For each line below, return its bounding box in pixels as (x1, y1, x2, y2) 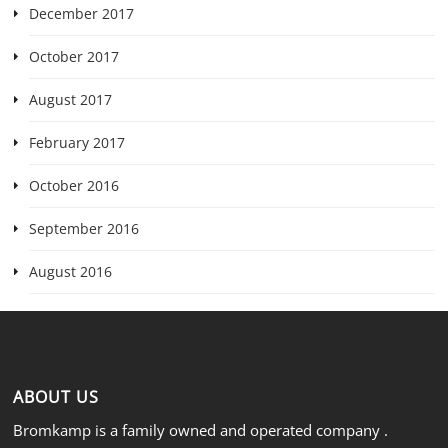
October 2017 (28, 46, 119, 66)
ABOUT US (13, 386, 100, 409)
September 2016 (28, 218, 139, 238)
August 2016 (28, 261, 112, 281)
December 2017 (28, 3, 134, 23)
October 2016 (28, 175, 119, 195)
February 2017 (28, 132, 125, 152)
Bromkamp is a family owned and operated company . (13, 420, 389, 441)
